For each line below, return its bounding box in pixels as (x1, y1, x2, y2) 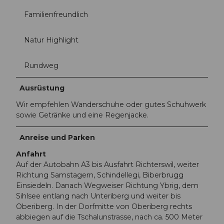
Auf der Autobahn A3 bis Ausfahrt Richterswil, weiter (16, 160, 199, 169)
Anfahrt (16, 149, 46, 159)
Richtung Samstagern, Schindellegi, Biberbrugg (16, 170, 183, 180)
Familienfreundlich (24, 9, 88, 19)
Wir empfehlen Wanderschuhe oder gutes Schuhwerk (16, 100, 206, 109)
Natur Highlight (24, 35, 78, 44)
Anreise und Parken (19, 133, 95, 142)
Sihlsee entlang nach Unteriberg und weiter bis (16, 191, 180, 201)
